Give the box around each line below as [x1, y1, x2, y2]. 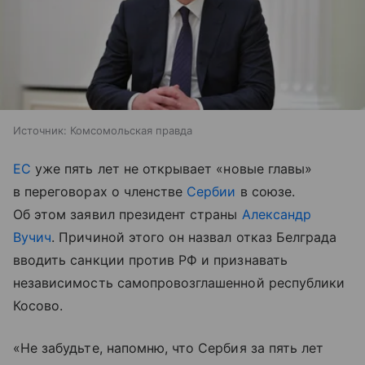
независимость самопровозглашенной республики [13, 274, 345, 291]
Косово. [13, 297, 64, 314]
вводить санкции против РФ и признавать [13, 251, 288, 268]
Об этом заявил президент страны [13, 205, 242, 222]
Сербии [187, 182, 236, 200]
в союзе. [235, 182, 295, 200]
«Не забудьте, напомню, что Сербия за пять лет [13, 339, 324, 356]
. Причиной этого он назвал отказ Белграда [51, 228, 337, 245]
